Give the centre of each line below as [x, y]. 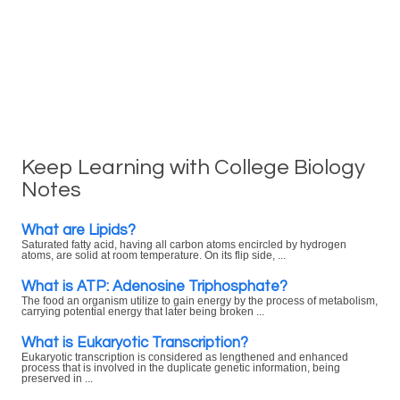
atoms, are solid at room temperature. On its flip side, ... [154, 255]
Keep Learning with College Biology [193, 167]
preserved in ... [57, 379]
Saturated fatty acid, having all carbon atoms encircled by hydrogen [184, 245]
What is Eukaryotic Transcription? [135, 342]
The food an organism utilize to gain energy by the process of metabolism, [200, 301]
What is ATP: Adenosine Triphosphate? [154, 286]
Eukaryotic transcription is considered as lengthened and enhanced [185, 357]
